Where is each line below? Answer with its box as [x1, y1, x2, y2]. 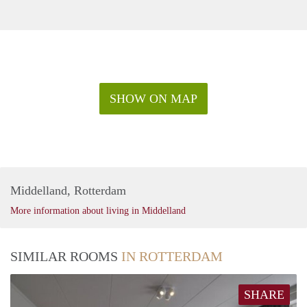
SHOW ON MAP [110, 92, 197, 106]
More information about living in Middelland [10, 206, 186, 217]
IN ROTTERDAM [121, 249, 223, 265]
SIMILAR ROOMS [10, 249, 121, 265]
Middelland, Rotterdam [10, 184, 126, 198]
